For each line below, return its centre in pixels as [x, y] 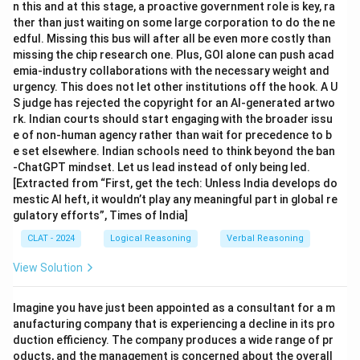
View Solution [48, 268]
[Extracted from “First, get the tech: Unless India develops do [175, 183]
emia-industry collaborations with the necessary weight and [171, 71]
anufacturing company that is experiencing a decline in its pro [174, 324]
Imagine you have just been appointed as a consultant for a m [174, 308]
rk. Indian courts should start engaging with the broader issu [173, 119]
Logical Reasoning [151, 238]
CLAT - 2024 [51, 238]
